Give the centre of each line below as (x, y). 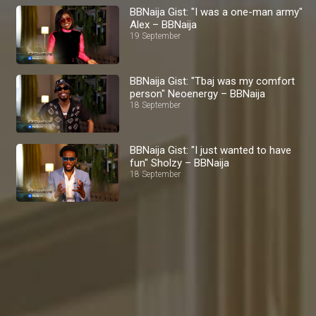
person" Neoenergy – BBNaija (198, 93)
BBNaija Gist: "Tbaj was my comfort (213, 81)
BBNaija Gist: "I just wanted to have (211, 150)
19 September (156, 36)
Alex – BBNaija (164, 25)
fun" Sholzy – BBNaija (180, 163)
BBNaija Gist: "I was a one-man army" (217, 12)
